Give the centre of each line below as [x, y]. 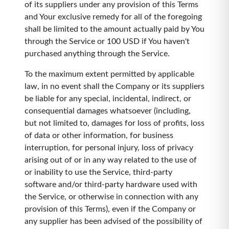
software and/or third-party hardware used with [111, 185]
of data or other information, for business [99, 135]
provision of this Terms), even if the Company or [110, 209]
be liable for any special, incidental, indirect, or [108, 99]
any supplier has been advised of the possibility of [113, 221]
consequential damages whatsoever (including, [108, 111]
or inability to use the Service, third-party [98, 172]
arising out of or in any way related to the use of [111, 160]
